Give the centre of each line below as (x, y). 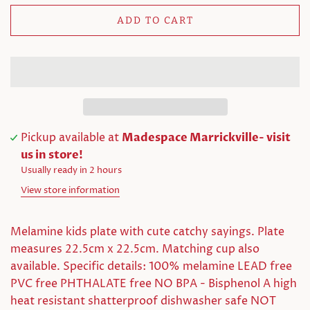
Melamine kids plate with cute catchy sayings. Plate (147, 232)
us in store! (52, 155)
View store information (71, 191)
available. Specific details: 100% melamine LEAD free (151, 267)
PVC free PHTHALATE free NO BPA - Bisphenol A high (154, 284)
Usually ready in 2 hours (72, 171)
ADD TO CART (155, 21)
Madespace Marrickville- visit (207, 138)
